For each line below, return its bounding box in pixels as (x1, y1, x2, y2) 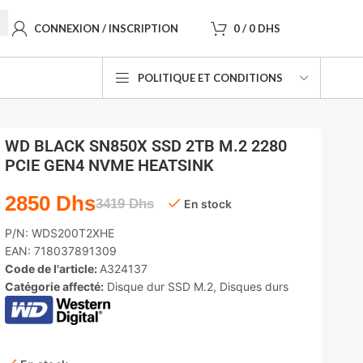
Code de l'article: (4, 262, 100, 275)
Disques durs (219, 280, 288, 293)
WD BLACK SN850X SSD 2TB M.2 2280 (4, 136, 287, 156)
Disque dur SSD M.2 (106, 280, 213, 293)
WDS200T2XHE (31, 226, 114, 240)
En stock (183, 197, 232, 211)
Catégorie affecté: (4, 280, 104, 293)
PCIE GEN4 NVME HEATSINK (4, 156, 214, 175)
